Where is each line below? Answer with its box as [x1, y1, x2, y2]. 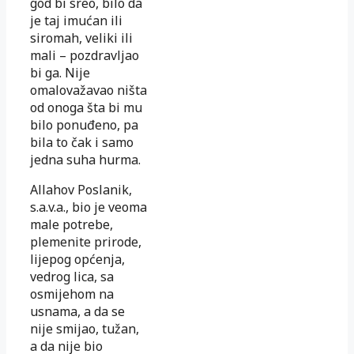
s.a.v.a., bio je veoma [30, 198, 147, 216]
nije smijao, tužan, [30, 319, 139, 337]
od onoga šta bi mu [30, 98, 142, 116]
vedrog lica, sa [30, 267, 114, 285]
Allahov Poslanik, [30, 180, 132, 198]
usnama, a [30, 302, 94, 320]
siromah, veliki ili [30, 28, 133, 47]
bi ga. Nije [30, 63, 90, 81]
